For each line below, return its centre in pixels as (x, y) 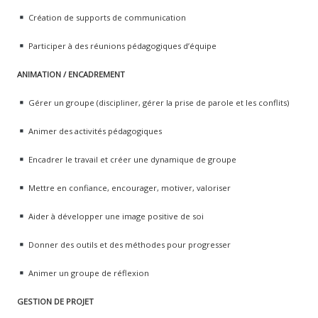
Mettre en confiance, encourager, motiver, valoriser (128, 187)
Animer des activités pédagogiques (94, 131)
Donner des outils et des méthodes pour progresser (128, 244)
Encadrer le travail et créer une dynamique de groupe (131, 159)
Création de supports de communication (106, 17)
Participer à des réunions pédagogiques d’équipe (121, 45)
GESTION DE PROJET (55, 301)
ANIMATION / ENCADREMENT (71, 74)
